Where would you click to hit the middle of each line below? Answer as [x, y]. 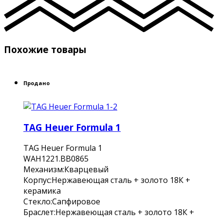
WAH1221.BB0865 [56, 158]
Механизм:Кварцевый [66, 169]
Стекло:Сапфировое [62, 201]
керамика [42, 191]
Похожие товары [45, 50]
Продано [36, 83]
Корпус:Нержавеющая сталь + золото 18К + [107, 180]
